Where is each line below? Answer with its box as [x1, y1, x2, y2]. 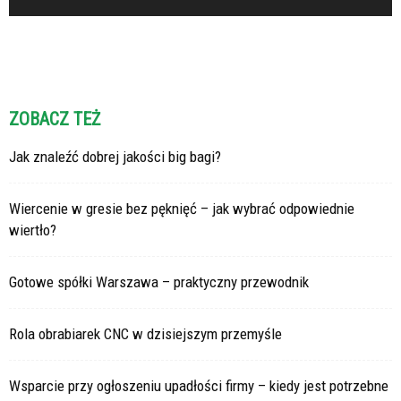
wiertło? [9, 221, 56, 240]
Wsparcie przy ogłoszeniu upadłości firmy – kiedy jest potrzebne [9, 377, 388, 396]
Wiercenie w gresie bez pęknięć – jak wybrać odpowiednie [9, 200, 354, 218]
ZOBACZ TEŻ [9, 108, 100, 131]
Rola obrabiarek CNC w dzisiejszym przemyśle [9, 325, 282, 344]
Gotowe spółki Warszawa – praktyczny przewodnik [9, 273, 309, 292]
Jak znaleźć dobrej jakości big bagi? [9, 148, 221, 166]
